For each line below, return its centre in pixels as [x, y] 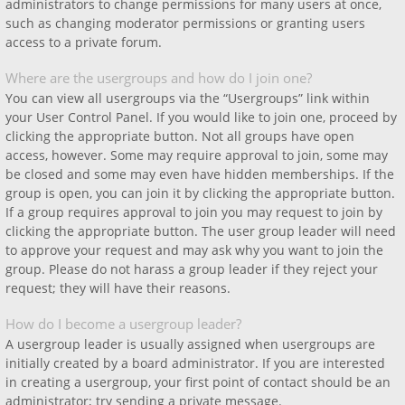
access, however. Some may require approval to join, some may [197, 155]
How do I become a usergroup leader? [123, 324]
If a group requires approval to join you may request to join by [194, 212]
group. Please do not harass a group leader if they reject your [192, 269]
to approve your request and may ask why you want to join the [194, 250]
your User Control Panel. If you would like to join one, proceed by [201, 117]
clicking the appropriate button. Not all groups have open [180, 136]
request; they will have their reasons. [118, 288]
